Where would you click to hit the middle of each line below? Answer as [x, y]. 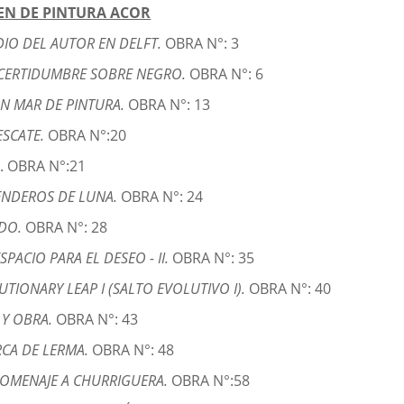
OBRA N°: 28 [67, 228]
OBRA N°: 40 [290, 289]
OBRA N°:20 [87, 136]
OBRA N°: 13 [170, 105]
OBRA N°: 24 [162, 197]
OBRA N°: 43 [97, 320]
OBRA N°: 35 [214, 258]
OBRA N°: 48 [133, 350]
